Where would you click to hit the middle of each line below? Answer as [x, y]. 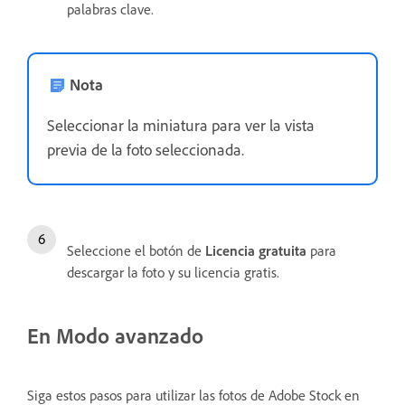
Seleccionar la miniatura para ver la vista [181, 124]
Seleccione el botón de [136, 250]
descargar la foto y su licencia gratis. [173, 272]
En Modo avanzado [115, 335]
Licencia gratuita [256, 250]
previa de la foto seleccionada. [147, 149]
